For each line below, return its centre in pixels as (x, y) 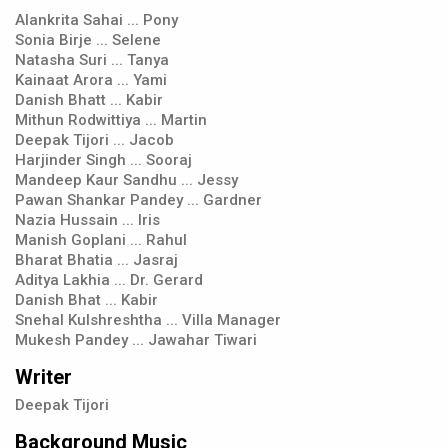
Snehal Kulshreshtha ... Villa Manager (148, 320)
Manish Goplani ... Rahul (101, 240)
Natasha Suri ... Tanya (92, 60)
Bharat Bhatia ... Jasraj (96, 260)
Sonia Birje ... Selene (88, 40)
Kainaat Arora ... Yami (91, 80)
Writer (43, 377)
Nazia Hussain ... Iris (87, 220)
